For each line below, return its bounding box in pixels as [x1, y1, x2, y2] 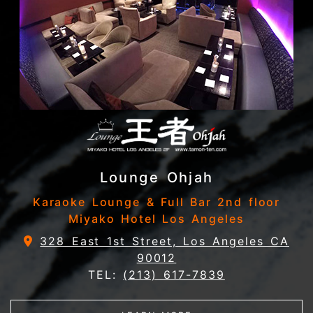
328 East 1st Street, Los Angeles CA [40, 234, 289, 249]
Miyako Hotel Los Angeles [68, 212, 245, 226]
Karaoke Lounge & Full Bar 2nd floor [32, 195, 281, 210]
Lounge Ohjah [99, 169, 214, 187]
